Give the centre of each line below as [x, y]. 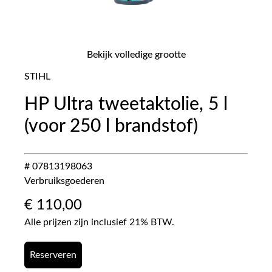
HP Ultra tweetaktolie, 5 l [126, 104]
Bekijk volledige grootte [136, 55]
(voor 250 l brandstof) [111, 126]
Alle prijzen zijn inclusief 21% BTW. [99, 222]
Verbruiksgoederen [64, 181]
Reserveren [53, 255]
